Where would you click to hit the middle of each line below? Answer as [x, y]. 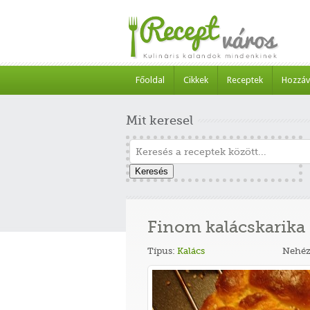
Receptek [245, 80]
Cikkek [196, 80]
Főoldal [150, 80]
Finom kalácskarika [226, 227]
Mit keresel [159, 120]
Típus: [162, 251]
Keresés [152, 171]
